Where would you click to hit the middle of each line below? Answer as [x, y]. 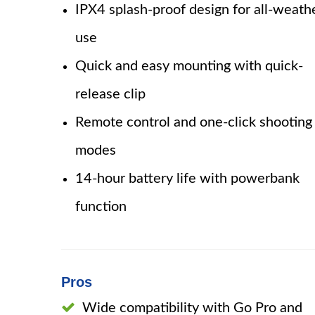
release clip [110, 94]
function [101, 207]
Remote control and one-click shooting [194, 122]
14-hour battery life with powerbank [187, 179]
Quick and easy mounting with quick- [189, 66]
